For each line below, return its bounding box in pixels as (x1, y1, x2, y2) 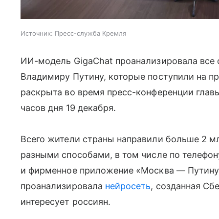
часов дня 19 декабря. (21, 102, 116, 113)
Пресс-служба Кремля (55, 29, 126, 37)
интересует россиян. (21, 196, 111, 207)
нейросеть (105, 180, 151, 191)
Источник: (21, 29, 53, 37)
